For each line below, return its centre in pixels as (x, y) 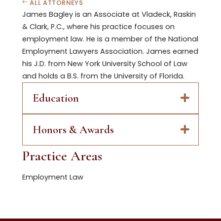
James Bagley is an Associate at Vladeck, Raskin (109, 14)
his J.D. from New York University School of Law (105, 63)
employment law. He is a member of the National (110, 39)
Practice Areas (62, 156)
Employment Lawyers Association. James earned (110, 51)
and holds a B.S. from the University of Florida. (103, 76)
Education (55, 98)
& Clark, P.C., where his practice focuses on (98, 26)
